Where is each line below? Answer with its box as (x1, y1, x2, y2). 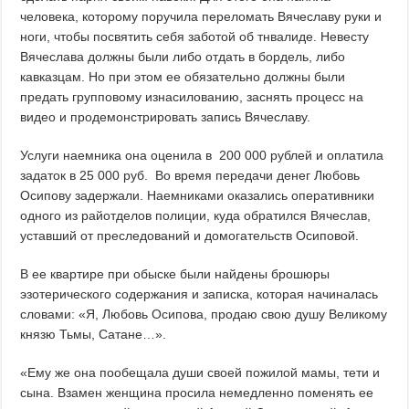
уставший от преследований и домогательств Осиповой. (20, 228, 360, 244)
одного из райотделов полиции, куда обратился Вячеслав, (20, 208, 372, 224)
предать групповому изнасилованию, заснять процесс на (20, 89, 364, 105)
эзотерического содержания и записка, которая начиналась (20, 287, 379, 302)
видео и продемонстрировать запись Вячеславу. (20, 110, 311, 125)
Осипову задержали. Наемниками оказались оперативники (20, 188, 375, 204)
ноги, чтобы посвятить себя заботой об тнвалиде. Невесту (20, 29, 370, 45)
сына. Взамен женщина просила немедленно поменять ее (20, 385, 374, 401)
